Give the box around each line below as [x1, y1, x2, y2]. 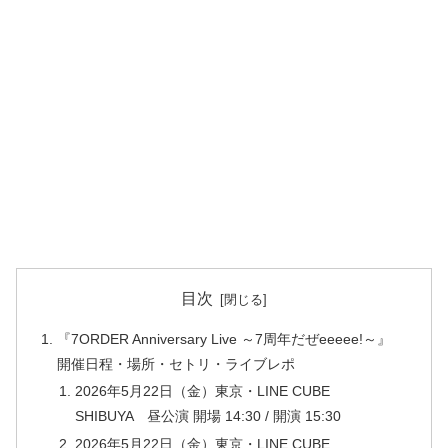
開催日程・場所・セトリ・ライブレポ [57, 355, 296, 372]
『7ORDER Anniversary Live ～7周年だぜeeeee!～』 [57, 330, 392, 347]
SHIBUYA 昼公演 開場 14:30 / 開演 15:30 [74, 408, 341, 425]
